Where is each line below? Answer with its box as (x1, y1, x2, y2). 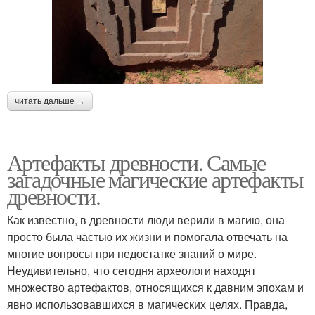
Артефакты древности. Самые (7, 147, 266, 177)
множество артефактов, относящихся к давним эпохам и (7, 279, 304, 295)
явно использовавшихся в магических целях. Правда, (7, 296, 288, 312)
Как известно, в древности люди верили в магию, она (7, 212, 285, 228)
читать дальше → (15, 96, 85, 106)
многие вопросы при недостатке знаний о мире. (7, 245, 257, 262)
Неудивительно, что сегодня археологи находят (7, 262, 256, 278)
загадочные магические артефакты (7, 164, 304, 194)
